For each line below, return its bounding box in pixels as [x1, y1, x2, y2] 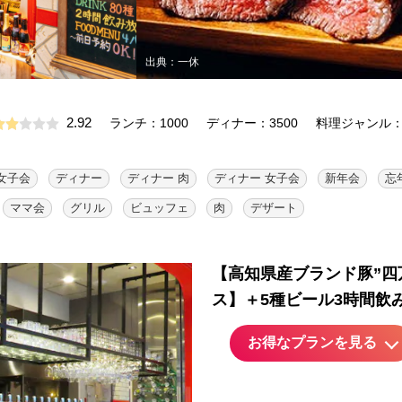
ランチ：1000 [109, 116, 188, 130]
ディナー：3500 [206, 116, 298, 130]
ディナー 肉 [127, 171, 189, 185]
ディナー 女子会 [214, 171, 300, 185]
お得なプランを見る [248, 335, 377, 350]
